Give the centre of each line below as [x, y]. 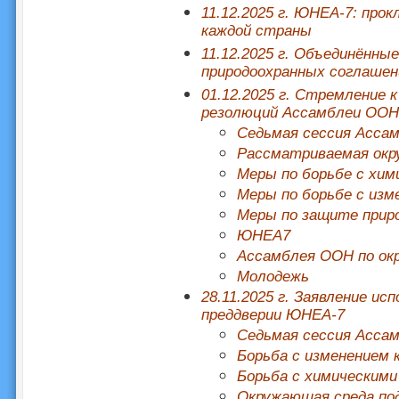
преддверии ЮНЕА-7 [273, 315]
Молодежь [273, 277]
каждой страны [256, 32]
